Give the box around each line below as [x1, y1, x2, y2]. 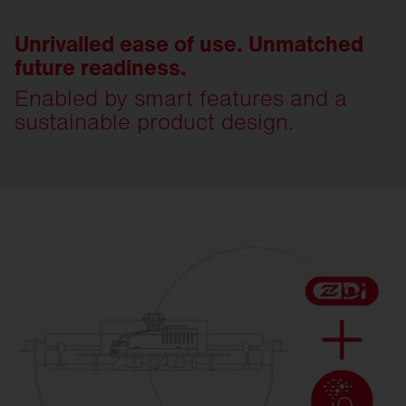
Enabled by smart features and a [14, 81, 347, 114]
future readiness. [14, 50, 187, 83]
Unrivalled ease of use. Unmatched [14, 26, 363, 60]
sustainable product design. [14, 104, 300, 138]
